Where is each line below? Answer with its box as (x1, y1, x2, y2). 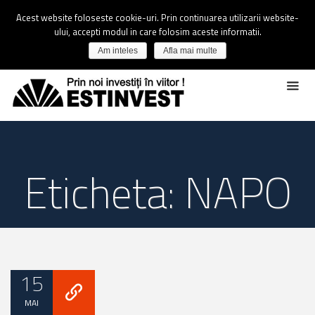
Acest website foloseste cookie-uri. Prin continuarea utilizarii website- (16, 11, 299, 25)
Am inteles (98, 46, 138, 56)
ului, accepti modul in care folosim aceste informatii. (53, 25, 262, 39)
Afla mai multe (163, 46, 217, 56)
